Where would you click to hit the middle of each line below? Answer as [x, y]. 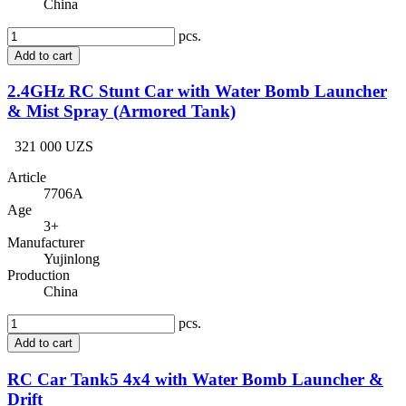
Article [27, 178]
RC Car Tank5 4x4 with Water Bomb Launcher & [195, 379]
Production [39, 275]
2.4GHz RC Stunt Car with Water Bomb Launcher [197, 92]
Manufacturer [46, 243]
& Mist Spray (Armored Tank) [121, 111]
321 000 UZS [54, 147]
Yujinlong [72, 259]
